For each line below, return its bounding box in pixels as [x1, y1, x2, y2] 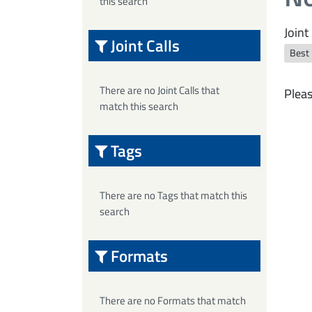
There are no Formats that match [100, 292, 246, 309]
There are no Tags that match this [100, 187, 247, 203]
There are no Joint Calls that [100, 82, 219, 98]
